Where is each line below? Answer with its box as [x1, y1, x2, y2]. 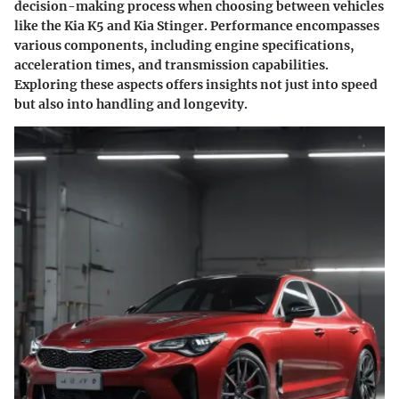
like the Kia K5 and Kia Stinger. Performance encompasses [14, 17, 379, 34]
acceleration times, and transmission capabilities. [14, 56, 329, 73]
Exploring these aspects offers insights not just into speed [14, 76, 378, 93]
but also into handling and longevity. [14, 95, 248, 112]
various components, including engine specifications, [14, 37, 354, 53]
